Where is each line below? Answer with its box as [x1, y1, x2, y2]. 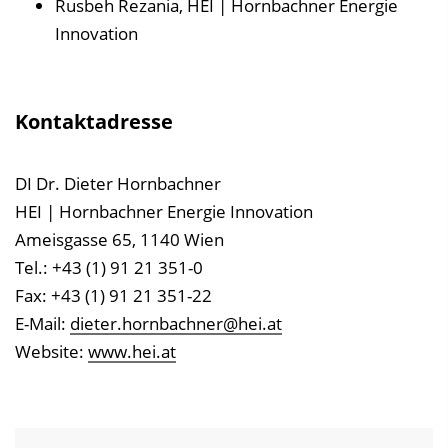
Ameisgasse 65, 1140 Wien [15, 227, 224, 251]
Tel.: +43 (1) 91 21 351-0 [15, 255, 203, 279]
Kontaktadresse [15, 107, 173, 135]
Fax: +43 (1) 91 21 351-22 [15, 283, 212, 307]
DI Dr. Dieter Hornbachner [15, 171, 221, 195]
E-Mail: [15, 311, 70, 335]
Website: [15, 339, 88, 363]
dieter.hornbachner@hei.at [70, 311, 282, 335]
